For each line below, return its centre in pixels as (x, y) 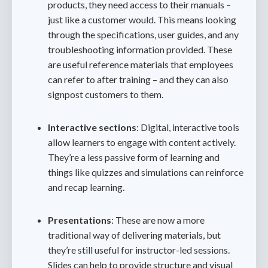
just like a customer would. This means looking (142, 19)
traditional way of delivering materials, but (134, 235)
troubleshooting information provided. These (140, 49)
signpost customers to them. (106, 94)
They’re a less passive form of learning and (134, 157)
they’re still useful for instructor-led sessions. (139, 250)
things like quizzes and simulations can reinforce (146, 172)
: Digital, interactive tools (188, 127)
